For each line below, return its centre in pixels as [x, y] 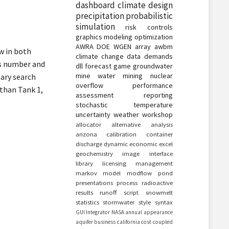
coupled [163, 222]
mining [133, 76]
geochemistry [94, 153]
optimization [153, 37]
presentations [94, 182]
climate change [99, 56]
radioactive [157, 182]
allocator [88, 124]
